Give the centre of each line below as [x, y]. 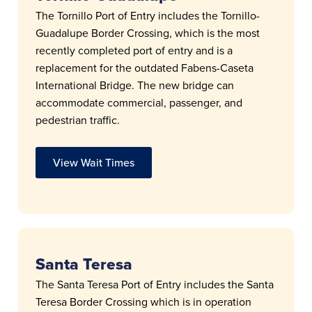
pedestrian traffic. [78, 120]
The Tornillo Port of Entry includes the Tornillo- [148, 15]
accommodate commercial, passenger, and [139, 102]
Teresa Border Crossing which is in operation [144, 302]
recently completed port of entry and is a [134, 50]
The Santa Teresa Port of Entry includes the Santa [155, 284]
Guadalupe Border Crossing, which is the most [148, 33]
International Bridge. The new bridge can [135, 85]
